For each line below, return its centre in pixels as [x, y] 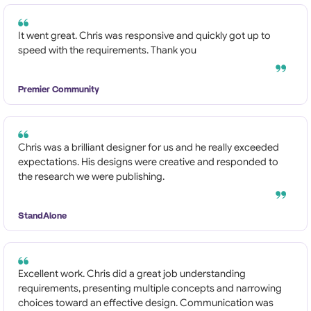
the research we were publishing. [91, 177]
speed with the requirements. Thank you [107, 50]
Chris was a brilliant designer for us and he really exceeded [149, 148]
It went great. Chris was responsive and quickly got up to [144, 36]
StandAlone [42, 216]
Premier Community [59, 90]
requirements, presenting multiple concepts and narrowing [150, 288]
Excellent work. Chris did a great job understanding [132, 274]
